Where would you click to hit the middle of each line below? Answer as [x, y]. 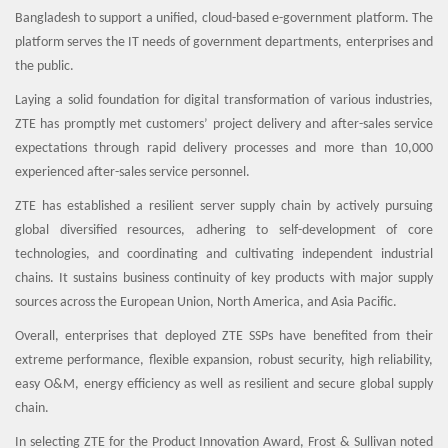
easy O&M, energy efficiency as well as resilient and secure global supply [224, 384]
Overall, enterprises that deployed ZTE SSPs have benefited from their [224, 336]
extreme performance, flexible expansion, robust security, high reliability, [224, 360]
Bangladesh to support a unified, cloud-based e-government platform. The [224, 18]
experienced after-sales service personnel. [132, 172]
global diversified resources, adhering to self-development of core [224, 230]
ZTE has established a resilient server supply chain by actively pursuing [224, 206]
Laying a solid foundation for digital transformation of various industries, [224, 100]
